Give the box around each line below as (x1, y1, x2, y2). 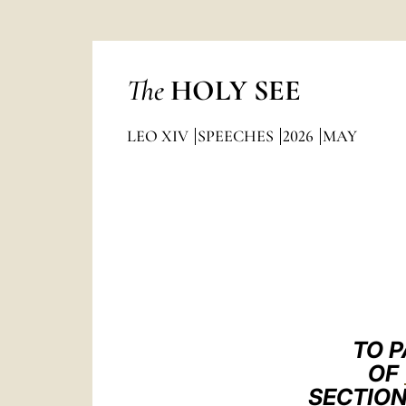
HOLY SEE (169, 72, 301, 108)
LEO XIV (126, 126, 192, 146)
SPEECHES (197, 126, 277, 146)
